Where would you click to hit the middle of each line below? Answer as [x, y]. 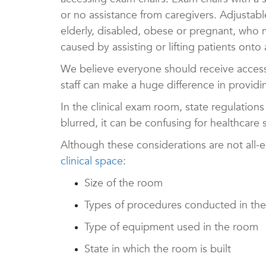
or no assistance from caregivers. [140, 15]
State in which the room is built [158, 249]
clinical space [92, 161]
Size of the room [123, 183]
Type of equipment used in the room [171, 227]
